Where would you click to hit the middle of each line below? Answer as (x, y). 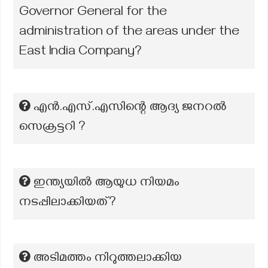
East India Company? (80, 53)
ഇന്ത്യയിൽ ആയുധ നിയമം (106, 184)
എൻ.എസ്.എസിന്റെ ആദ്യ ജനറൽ (130, 108)
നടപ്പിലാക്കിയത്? (68, 203)
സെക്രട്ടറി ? (52, 128)
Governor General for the (93, 13)
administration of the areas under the (129, 33)
